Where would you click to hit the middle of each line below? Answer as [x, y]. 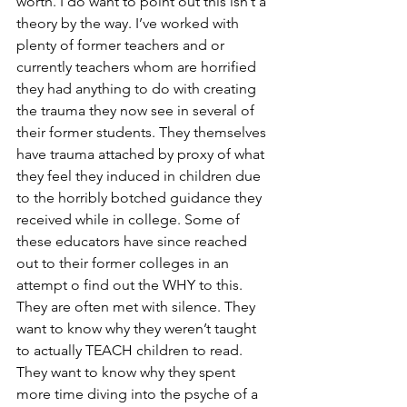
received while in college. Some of [130, 219]
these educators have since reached [134, 241]
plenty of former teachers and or [122, 45]
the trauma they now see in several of [137, 110]
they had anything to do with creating [138, 89]
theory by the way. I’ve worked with [129, 23]
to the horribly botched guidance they [141, 198]
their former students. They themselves [143, 132]
